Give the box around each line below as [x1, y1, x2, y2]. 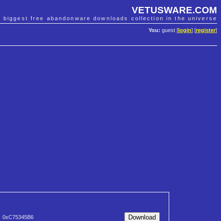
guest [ [160, 27, 178, 34]
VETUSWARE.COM [132, 4, 217, 15]
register [196, 27, 216, 34]
